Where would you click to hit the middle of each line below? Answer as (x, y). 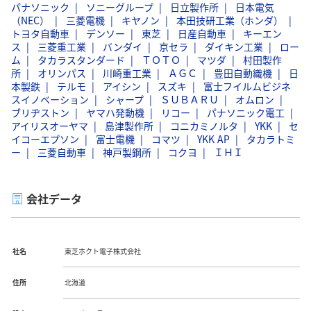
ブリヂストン (40, 112)
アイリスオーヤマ (50, 125)
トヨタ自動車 (40, 33)
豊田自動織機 (243, 73)
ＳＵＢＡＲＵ (190, 99)
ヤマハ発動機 (115, 112)
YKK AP (213, 138)
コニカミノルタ (204, 125)
